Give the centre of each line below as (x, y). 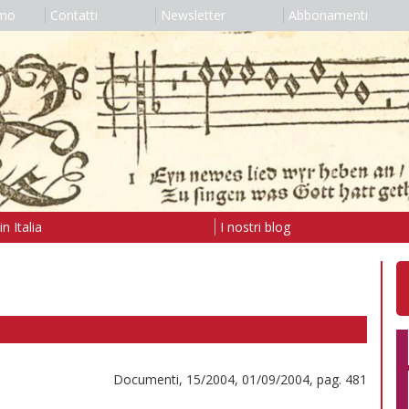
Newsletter (193, 15)
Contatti (73, 15)
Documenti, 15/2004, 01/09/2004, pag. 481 (240, 379)
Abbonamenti (328, 15)
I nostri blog (255, 226)
